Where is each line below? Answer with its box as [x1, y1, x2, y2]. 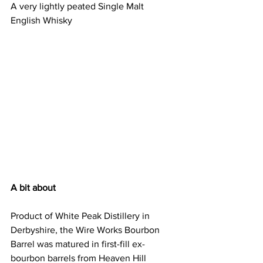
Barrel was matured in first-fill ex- [11, 239, 145, 249]
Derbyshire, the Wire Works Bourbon [11, 225, 162, 235]
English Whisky [11, 15, 75, 25]
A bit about [11, 183, 56, 193]
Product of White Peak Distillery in [11, 211, 152, 221]
